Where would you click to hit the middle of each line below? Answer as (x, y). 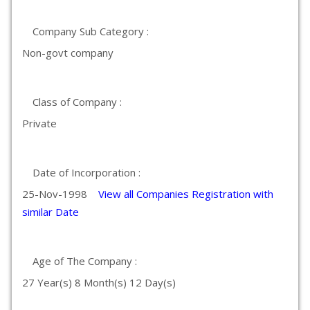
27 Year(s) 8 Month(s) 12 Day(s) (99, 282)
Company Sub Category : (91, 31)
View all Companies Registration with (186, 194)
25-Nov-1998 (60, 194)
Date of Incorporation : (86, 172)
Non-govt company (68, 53)
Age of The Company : (85, 261)
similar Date (51, 212)
